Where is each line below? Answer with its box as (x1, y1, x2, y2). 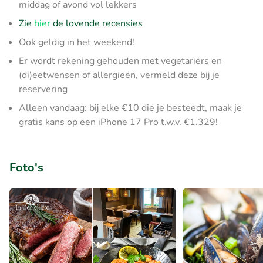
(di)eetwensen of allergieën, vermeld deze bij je (19, 69, 220, 82)
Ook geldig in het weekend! (19, 36, 134, 49)
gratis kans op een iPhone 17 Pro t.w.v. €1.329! (19, 116, 218, 129)
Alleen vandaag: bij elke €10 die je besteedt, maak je (19, 102, 242, 114)
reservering (19, 83, 68, 96)
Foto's (9, 160, 43, 176)
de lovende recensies (50, 17, 143, 30)
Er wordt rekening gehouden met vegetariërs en (19, 55, 222, 68)
